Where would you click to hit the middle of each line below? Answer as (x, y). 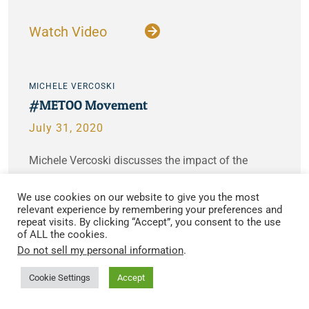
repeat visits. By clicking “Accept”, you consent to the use (149, 222)
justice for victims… (76, 199)
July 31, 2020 (66, 128)
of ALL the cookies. (62, 235)
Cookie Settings (60, 278)
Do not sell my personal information (100, 250)
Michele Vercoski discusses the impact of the (138, 160)
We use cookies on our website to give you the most (138, 197)
